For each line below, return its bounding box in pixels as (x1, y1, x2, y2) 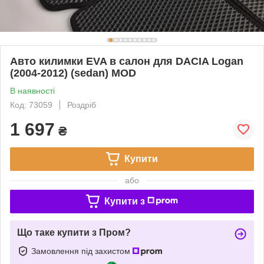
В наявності (10, 85, 55, 95)
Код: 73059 (10, 100, 52, 110)
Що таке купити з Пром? (17, 227, 131, 237)
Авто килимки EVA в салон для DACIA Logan (10, 55, 243, 67)
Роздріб (67, 100, 96, 110)
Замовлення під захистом (31, 246, 133, 256)
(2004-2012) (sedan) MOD (10, 67, 136, 79)
